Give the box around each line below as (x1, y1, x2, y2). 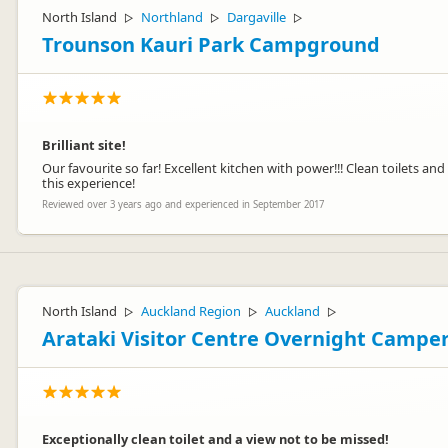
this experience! (42, 174, 135, 192)
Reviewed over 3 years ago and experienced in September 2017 (42, 198, 324, 211)
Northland (141, 8, 203, 26)
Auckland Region (141, 302, 241, 320)
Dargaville (227, 8, 286, 26)
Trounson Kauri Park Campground (42, 31, 380, 58)
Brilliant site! (42, 136, 126, 154)
